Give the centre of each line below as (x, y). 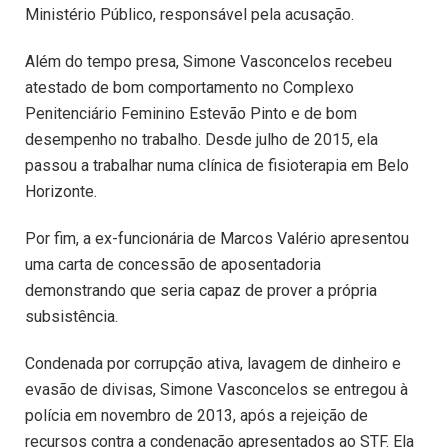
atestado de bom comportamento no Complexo (189, 88)
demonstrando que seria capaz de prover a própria (201, 290)
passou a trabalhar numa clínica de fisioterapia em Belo (217, 166)
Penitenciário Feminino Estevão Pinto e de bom (191, 114)
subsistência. (71, 316)
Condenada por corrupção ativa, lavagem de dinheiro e (213, 363)
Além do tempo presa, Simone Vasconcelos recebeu (208, 62)
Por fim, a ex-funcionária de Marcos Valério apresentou (217, 238)
